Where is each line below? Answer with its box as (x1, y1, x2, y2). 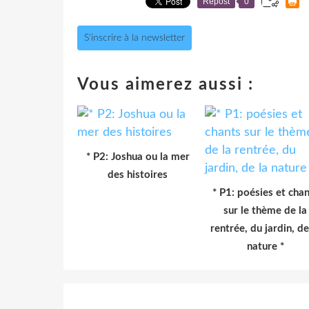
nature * (246, 241, 284, 252)
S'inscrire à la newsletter (84, 32, 185, 43)
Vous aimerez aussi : (77, 76, 254, 93)
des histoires (108, 169, 168, 180)
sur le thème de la (223, 205, 307, 216)
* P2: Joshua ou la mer (86, 151, 190, 162)
